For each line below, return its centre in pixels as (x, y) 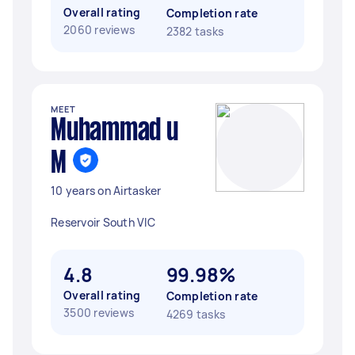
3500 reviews (99, 313)
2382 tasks (195, 31)
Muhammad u (115, 132)
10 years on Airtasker (106, 191)
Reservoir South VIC (103, 222)
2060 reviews (99, 30)
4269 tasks (195, 314)
